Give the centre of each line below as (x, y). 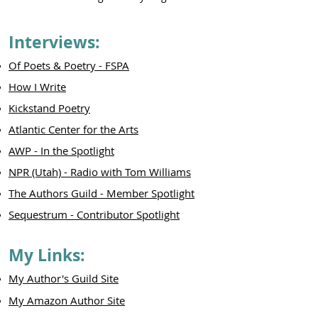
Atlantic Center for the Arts (73, 129)
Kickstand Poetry (49, 108)
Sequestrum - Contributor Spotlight (94, 214)
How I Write (37, 87)
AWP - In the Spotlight (61, 150)
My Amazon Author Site (67, 300)
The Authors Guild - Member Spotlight (102, 193)
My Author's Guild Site (64, 278)
